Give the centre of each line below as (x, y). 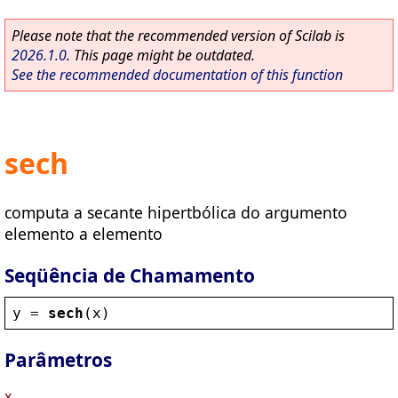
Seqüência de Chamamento (130, 275)
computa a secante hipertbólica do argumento (176, 212)
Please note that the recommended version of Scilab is (178, 36)
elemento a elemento (84, 233)
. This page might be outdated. (161, 55)
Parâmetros (58, 360)
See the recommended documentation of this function (177, 75)
